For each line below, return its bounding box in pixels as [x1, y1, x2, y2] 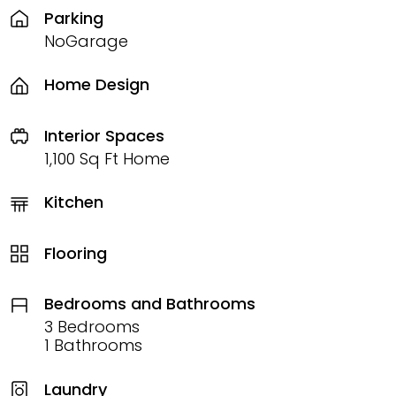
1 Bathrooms [44, 334, 142, 357]
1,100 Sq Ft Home [44, 147, 170, 170]
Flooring [44, 241, 107, 264]
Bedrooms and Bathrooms [44, 293, 255, 316]
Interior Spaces [44, 124, 164, 147]
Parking [44, 6, 103, 29]
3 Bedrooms [44, 316, 140, 339]
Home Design [44, 73, 149, 96]
